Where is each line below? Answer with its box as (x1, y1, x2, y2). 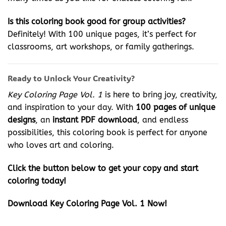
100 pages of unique (136, 102, 215, 112)
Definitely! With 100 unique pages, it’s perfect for (8, 29, 196, 39)
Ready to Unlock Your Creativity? (8, 72, 135, 83)
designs (8, 115, 35, 125)
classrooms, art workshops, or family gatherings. (8, 42, 194, 52)
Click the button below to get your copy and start (8, 163, 198, 173)
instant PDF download (52, 115, 137, 125)
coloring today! (8, 176, 66, 186)
